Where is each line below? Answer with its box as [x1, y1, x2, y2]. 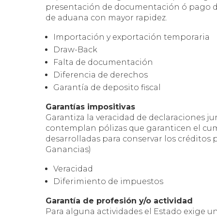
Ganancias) [46, 144, 92, 154]
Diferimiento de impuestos [53, 176, 164, 186]
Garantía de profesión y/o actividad [46, 196, 193, 205]
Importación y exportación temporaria [53, 32, 210, 42]
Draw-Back [53, 45, 98, 54]
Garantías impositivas [46, 102, 136, 111]
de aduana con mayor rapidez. [46, 13, 168, 22]
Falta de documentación [53, 57, 154, 67]
